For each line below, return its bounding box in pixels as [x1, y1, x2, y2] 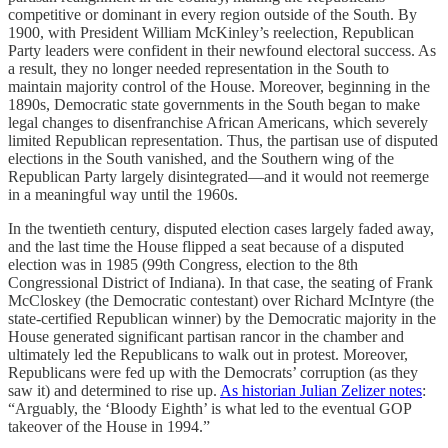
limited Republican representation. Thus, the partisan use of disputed [8, 131, 438, 149]
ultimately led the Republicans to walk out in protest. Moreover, [8, 345, 408, 363]
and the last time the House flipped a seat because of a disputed [8, 237, 404, 255]
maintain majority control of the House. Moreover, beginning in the [8, 77, 430, 95]
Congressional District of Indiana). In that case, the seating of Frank [8, 273, 433, 291]
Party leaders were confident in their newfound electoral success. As [8, 41, 436, 59]
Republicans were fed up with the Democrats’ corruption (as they [8, 363, 418, 381]
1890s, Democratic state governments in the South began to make [8, 95, 420, 113]
